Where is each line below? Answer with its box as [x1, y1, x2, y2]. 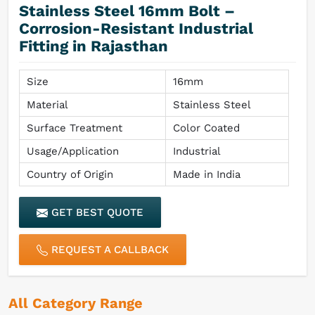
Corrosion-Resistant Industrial [19, 19, 253, 37]
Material [27, 98, 68, 111]
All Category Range [8, 295, 143, 312]
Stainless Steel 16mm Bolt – [19, 1, 235, 20]
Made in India [173, 167, 240, 181]
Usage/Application [27, 144, 119, 157]
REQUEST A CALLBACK [48, 243, 169, 256]
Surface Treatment [27, 121, 122, 134]
